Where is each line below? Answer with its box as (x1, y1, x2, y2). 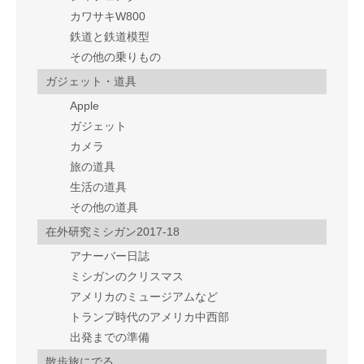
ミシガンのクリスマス (70, 270, 184, 284)
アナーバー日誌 (70, 249, 149, 263)
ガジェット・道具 (45, 75, 136, 89)
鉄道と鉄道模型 (70, 30, 149, 44)
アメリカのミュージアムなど (70, 290, 218, 304)
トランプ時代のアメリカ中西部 (70, 310, 229, 324)
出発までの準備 (70, 331, 149, 344)
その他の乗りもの (70, 50, 161, 64)
